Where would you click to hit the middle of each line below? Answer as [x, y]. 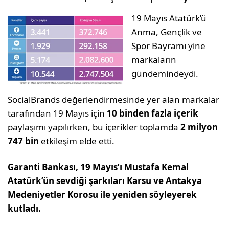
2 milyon [199, 127]
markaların [154, 59]
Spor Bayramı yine [169, 45]
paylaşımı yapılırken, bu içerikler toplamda [94, 127]
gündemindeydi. [167, 73]
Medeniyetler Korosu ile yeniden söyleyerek [102, 194]
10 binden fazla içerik [153, 113]
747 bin [25, 141]
